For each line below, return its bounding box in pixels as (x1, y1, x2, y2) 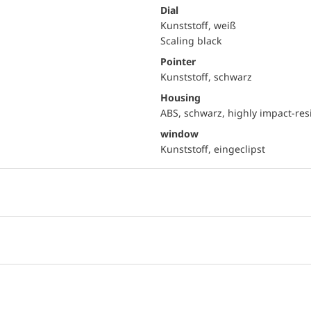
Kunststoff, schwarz (160, 70, 252, 83)
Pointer (160, 55, 196, 68)
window (160, 127, 199, 140)
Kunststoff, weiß (160, 19, 236, 32)
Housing (160, 91, 201, 104)
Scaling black (160, 34, 221, 47)
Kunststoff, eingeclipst (160, 142, 265, 155)
